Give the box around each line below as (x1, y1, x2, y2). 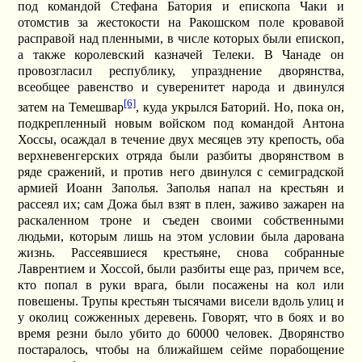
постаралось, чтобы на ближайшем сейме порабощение (18, 342, 344, 356)
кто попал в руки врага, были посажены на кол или (18, 277, 344, 292)
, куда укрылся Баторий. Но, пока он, (135, 99, 344, 114)
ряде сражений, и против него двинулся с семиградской (18, 164, 344, 179)
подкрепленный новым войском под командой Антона (18, 116, 344, 130)
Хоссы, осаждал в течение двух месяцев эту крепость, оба (18, 132, 344, 146)
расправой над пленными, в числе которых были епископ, (18, 31, 344, 45)
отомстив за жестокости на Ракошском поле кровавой (18, 15, 344, 29)
